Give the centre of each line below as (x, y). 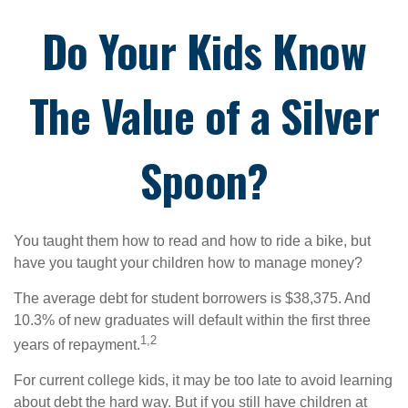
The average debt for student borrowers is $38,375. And (192, 298)
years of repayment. (77, 345)
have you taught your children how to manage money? (188, 263)
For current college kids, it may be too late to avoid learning (203, 381)
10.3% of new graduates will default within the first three (192, 320)
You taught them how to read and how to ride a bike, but (192, 241)
